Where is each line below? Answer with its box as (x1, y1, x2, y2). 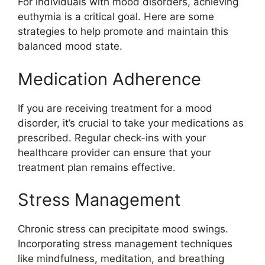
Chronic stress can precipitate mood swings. (18, 223, 228, 235)
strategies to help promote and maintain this (18, 25, 228, 37)
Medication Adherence (18, 68, 201, 89)
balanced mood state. (18, 40, 122, 52)
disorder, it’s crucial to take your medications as (18, 117, 244, 129)
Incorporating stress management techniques (18, 238, 232, 250)
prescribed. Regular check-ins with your (18, 131, 206, 144)
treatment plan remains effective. (18, 161, 176, 173)
